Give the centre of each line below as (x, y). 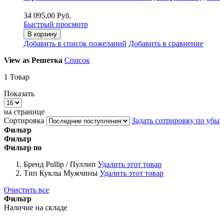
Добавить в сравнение (166, 43)
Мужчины (81, 173)
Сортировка (24, 120)
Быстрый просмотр (56, 24)
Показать (19, 93)
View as (17, 60)
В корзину (42, 34)
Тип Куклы (42, 173)
